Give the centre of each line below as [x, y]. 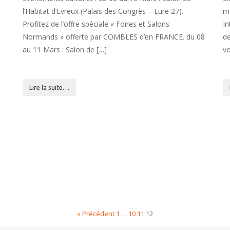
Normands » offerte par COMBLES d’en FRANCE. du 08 [114, 37]
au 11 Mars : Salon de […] [65, 50]
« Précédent [96, 214]
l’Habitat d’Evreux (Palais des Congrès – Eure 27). [103, 11]
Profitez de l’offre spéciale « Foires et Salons [96, 24]
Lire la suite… [49, 87]
